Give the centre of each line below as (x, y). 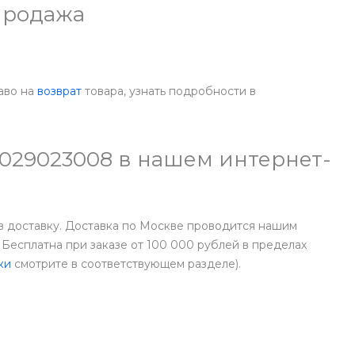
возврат (59, 92)
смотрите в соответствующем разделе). (126, 264)
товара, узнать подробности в (169, 92)
